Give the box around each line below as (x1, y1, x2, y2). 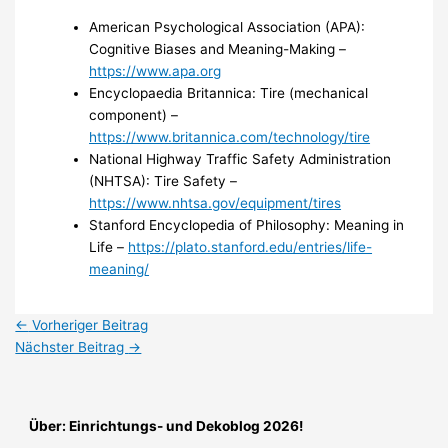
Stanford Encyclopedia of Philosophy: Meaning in (89, 217, 405, 234)
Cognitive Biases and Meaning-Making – (89, 41, 347, 58)
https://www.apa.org (89, 63, 222, 80)
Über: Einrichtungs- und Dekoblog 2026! (29, 418, 304, 435)
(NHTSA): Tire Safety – (89, 173, 238, 190)
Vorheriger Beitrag (28, 317, 149, 334)
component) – (89, 107, 179, 124)
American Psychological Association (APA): (89, 19, 366, 36)
